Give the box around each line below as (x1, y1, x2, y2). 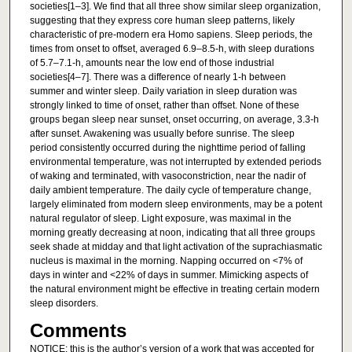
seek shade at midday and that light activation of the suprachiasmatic (29, 241, 322, 253)
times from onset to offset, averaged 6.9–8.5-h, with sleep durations (29, 43, 314, 55)
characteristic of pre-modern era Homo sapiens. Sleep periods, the (29, 29, 313, 41)
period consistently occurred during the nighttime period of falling (29, 142, 306, 154)
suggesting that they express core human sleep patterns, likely (29, 15, 295, 27)
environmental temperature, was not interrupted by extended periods (29, 156, 321, 168)
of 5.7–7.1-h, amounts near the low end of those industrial (29, 57, 274, 69)
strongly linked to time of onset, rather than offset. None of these (29, 100, 299, 112)
